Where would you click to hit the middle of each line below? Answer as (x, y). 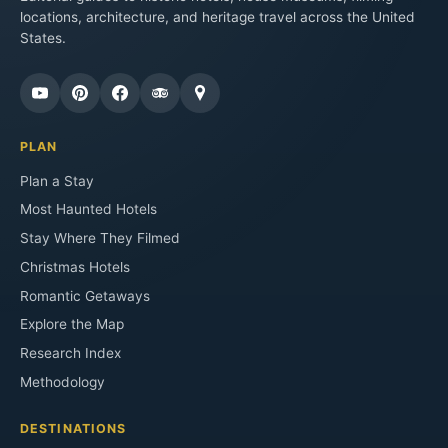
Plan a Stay (57, 180)
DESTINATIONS (73, 428)
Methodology (62, 381)
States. (43, 38)
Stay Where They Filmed (100, 238)
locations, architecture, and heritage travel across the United (217, 17)
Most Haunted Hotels (88, 209)
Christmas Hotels (75, 266)
